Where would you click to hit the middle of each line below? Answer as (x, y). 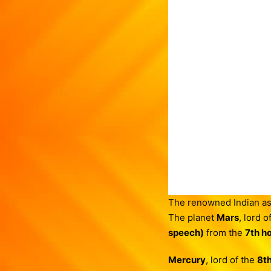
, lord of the (231, 260)
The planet (192, 217)
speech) (186, 233)
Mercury (187, 260)
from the (224, 233)
